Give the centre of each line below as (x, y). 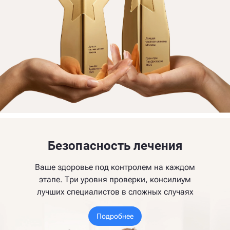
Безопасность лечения (115, 146)
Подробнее (115, 216)
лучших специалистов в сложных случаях (115, 192)
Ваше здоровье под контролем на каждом (115, 167)
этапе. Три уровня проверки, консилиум (115, 179)
